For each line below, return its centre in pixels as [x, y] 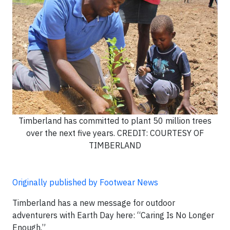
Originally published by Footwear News [85, 182]
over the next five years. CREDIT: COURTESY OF [115, 133]
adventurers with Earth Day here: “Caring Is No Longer [113, 215]
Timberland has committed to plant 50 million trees [115, 120]
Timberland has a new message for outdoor [94, 203]
